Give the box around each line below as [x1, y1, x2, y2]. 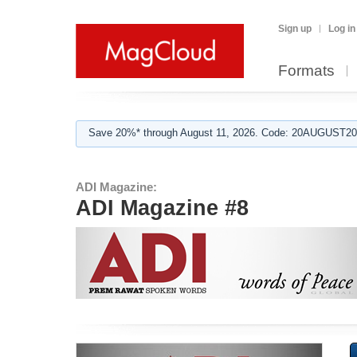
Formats [278, 62, 335, 79]
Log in [328, 23, 355, 34]
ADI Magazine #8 [76, 196, 249, 220]
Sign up [278, 23, 312, 34]
